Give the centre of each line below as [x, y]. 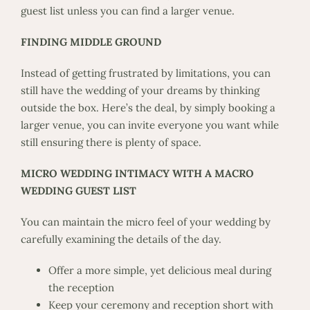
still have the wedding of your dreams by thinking [140, 90]
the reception [81, 287]
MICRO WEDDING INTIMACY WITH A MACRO [137, 173]
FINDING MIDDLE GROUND [91, 42]
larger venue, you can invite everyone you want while [149, 125]
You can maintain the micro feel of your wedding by [145, 221]
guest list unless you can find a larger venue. [127, 10]
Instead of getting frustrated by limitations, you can [145, 73]
